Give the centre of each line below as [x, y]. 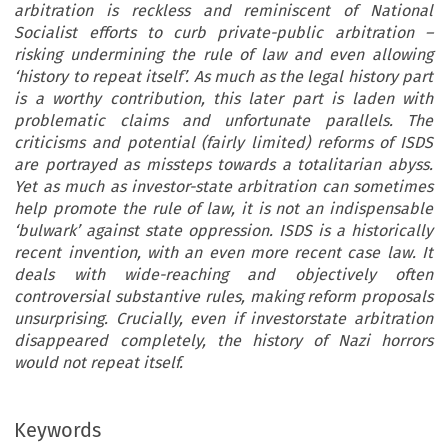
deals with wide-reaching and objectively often [223, 275]
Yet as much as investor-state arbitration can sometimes [223, 187]
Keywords [58, 430]
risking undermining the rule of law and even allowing [223, 55]
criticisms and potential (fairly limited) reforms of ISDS [223, 143]
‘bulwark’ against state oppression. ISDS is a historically [223, 231]
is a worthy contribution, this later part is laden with [223, 99]
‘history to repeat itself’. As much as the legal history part [223, 77]
